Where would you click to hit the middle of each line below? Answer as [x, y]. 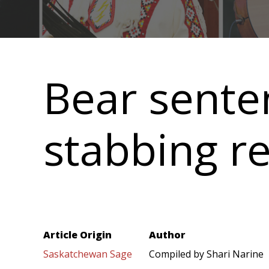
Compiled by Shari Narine [206, 254]
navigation [110, 50]
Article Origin [77, 235]
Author [167, 235]
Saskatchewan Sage [88, 254]
